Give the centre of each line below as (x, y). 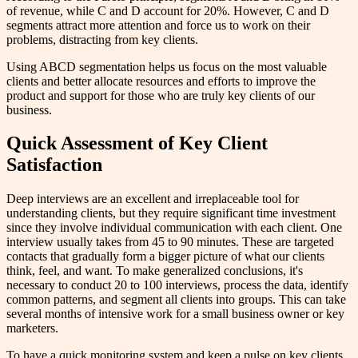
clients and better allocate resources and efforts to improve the (161, 81)
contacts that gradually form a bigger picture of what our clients (165, 257)
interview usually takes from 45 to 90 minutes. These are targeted (170, 242)
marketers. (32, 328)
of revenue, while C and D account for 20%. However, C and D (168, 10)
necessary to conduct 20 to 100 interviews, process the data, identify (177, 285)
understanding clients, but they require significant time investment (171, 213)
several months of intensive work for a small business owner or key (175, 314)
